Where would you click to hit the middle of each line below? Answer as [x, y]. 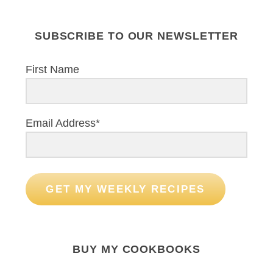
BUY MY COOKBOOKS [136, 250]
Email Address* [62, 123]
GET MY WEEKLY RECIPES [126, 189]
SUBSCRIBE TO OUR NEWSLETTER [136, 36]
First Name [52, 69]
